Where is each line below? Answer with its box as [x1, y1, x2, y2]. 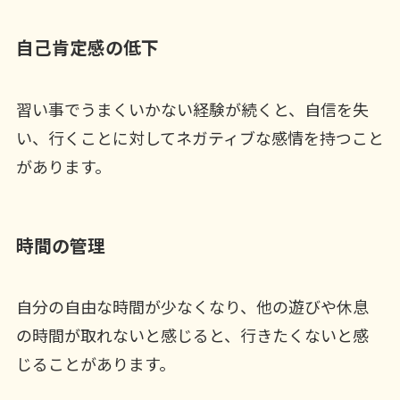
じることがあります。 [15, 352, 175, 376]
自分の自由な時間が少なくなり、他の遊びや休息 [15, 295, 369, 319]
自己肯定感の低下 [15, 34, 159, 61]
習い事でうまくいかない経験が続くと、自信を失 [15, 96, 369, 121]
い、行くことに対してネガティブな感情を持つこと [15, 125, 384, 149]
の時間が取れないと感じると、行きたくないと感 [15, 323, 369, 347]
